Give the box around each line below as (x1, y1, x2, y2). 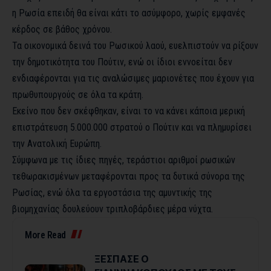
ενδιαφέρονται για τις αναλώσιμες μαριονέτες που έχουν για (12, 73, 254, 85)
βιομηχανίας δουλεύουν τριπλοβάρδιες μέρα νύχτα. (12, 203, 213, 215)
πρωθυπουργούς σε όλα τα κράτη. (12, 89, 143, 101)
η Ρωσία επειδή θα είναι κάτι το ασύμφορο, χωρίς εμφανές (12, 7, 246, 19)
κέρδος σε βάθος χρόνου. (12, 24, 112, 36)
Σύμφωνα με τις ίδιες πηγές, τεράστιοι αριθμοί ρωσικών (12, 154, 235, 166)
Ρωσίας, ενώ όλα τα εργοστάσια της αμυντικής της (12, 187, 212, 199)
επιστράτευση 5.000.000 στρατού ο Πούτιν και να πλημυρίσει (12, 122, 252, 134)
